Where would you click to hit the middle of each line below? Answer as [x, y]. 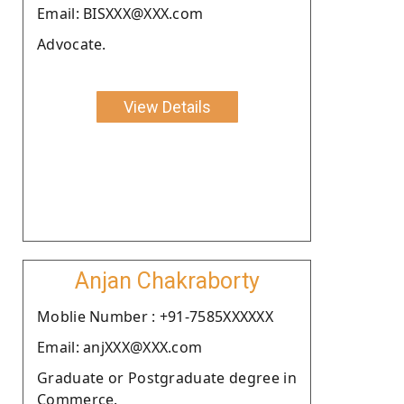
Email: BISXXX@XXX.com [120, 13]
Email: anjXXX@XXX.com [120, 347]
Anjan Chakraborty [167, 280]
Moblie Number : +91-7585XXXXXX [155, 316]
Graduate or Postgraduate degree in [167, 377]
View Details [167, 106]
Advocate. [72, 44]
